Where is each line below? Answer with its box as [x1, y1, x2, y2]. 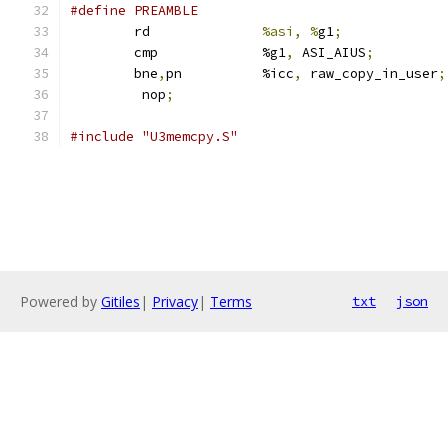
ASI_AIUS [294, 44, 366, 61]
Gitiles [101, 292, 140, 311]
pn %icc [262, 65, 294, 82]
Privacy [152, 292, 198, 311]
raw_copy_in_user [302, 65, 438, 82]
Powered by [20, 292, 101, 311]
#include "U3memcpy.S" [70, 128, 238, 145]
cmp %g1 [262, 44, 286, 61]
